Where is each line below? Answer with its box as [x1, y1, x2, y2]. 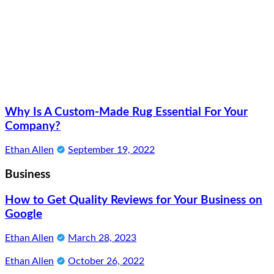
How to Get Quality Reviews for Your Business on [5, 194, 262, 206]
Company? [5, 120, 61, 132]
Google [5, 208, 42, 220]
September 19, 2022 [68, 145, 155, 155]
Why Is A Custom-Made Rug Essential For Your [5, 106, 248, 118]
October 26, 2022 [68, 256, 144, 267]
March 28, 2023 [68, 233, 136, 243]
